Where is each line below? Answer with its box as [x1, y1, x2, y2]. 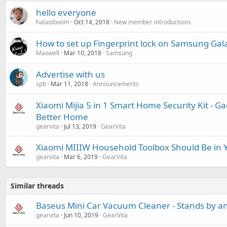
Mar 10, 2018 [64, 49, 101, 57]
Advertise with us [36, 68, 105, 80]
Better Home [36, 111, 88, 123]
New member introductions [114, 18, 191, 26]
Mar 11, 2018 [51, 80, 88, 88]
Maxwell [36, 49, 59, 57]
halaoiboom [36, 18, 69, 26]
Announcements [93, 80, 139, 88]
